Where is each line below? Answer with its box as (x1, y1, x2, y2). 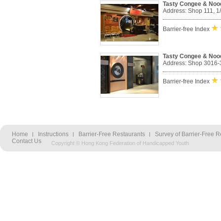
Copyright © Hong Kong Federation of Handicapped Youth (51, 140, 189, 146)
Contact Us (12, 138, 41, 145)
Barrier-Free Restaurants (78, 131, 145, 138)
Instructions (38, 131, 69, 138)
